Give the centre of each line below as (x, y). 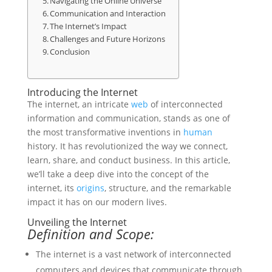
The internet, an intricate (79, 104)
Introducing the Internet (82, 92)
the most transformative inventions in (105, 132)
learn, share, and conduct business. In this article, (128, 160)
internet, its (52, 188)
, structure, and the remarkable (168, 188)
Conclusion (70, 52)
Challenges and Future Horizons (108, 39)
